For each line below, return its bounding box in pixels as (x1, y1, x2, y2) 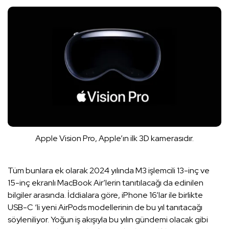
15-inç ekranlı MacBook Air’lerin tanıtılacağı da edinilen (8, 177, 203, 189)
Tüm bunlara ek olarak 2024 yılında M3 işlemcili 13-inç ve (8, 165, 210, 176)
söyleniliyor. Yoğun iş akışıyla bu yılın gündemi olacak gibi (8, 214, 208, 225)
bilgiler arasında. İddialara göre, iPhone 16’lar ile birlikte (8, 190, 203, 201)
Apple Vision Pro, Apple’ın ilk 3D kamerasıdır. (35, 133, 194, 144)
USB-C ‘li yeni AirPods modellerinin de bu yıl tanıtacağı (8, 202, 202, 213)
